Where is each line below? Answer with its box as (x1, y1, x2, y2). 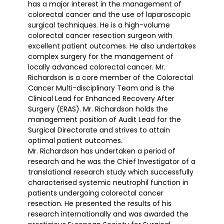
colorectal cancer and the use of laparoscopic (28, 9, 191, 19)
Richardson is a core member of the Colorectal (28, 72, 193, 82)
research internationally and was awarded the (28, 208, 188, 219)
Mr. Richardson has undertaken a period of (28, 145, 175, 156)
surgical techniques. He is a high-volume (28, 19, 170, 30)
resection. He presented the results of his (28, 198, 171, 208)
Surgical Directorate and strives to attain (28, 124, 170, 135)
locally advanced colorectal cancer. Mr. (28, 61, 165, 72)
